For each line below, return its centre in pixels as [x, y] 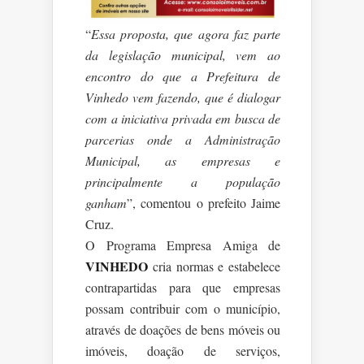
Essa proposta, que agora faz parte [186, 34]
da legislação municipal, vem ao [183, 55]
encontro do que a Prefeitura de [183, 76]
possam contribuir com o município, [183, 309]
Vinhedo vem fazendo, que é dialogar [183, 97]
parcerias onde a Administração [183, 140]
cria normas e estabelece [214, 266]
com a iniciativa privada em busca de [183, 119]
